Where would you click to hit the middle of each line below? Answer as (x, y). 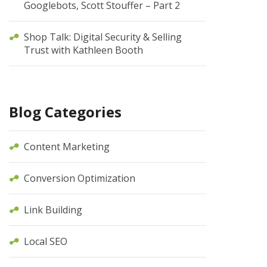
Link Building (53, 210)
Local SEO (46, 241)
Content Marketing (67, 147)
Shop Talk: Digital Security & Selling (103, 37)
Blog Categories (66, 112)
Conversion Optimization (80, 178)
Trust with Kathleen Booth (84, 50)
